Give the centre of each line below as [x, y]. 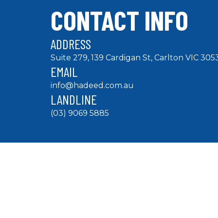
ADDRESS [71, 44]
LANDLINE [74, 99]
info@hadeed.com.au [92, 85]
